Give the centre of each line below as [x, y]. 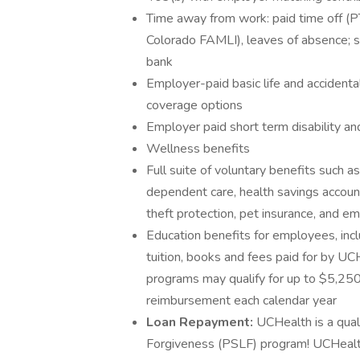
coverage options [194, 105]
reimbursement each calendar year [241, 301]
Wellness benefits [198, 149]
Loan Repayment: [201, 322]
